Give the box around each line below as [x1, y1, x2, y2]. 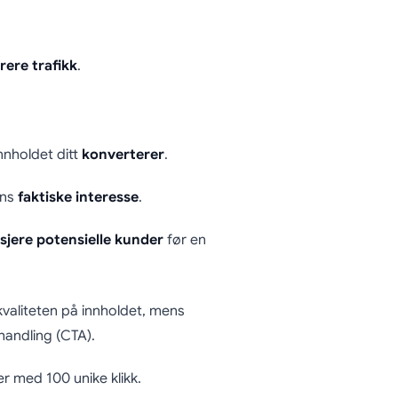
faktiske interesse [17, 188, 139, 207]
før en [163, 231, 206, 250]
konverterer [81, 146, 164, 164]
